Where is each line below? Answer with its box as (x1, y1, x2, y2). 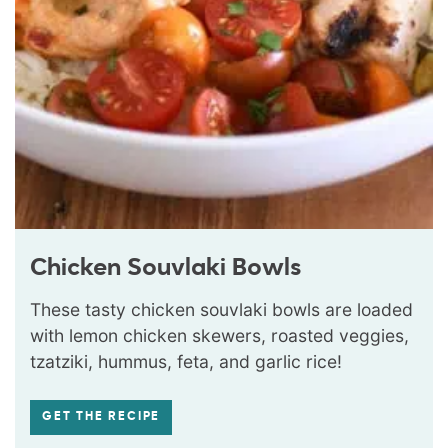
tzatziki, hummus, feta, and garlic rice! (30, 350, 342, 372)
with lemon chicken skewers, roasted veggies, (30, 324, 409, 346)
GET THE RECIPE (42, 410, 161, 423)
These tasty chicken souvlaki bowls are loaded (30, 298, 413, 320)
